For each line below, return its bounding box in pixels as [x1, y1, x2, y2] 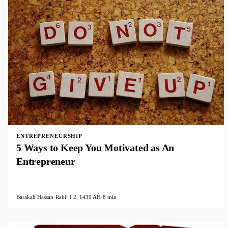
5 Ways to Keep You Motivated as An [16, 141, 175, 153]
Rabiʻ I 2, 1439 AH [55, 193, 101, 200]
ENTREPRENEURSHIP [16, 132, 83, 139]
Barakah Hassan [16, 193, 53, 200]
